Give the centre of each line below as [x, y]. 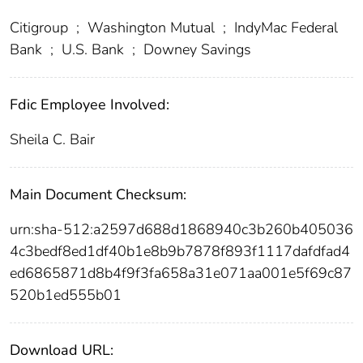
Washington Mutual [151, 27]
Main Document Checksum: [98, 194]
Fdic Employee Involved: [90, 104]
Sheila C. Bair [52, 139]
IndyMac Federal [284, 27]
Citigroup [41, 27]
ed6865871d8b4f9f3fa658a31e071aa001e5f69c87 [181, 273]
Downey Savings [195, 49]
